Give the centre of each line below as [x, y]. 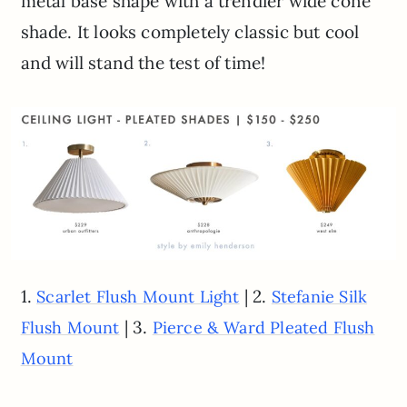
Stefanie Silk [319, 297]
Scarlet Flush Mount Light [138, 297]
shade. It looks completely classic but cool [190, 31]
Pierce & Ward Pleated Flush [263, 328]
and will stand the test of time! [143, 62]
